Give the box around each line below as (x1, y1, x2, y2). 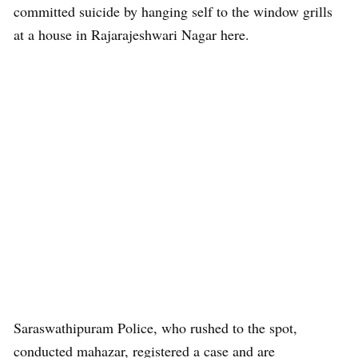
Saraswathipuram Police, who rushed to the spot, (14, 318, 297, 337)
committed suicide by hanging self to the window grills (14, 2, 332, 21)
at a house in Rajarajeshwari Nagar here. (14, 25, 249, 44)
